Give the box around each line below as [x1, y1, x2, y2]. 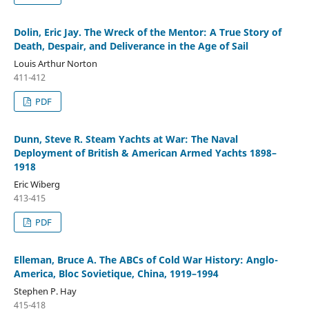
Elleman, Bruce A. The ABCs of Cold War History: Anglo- [13, 252, 278, 266]
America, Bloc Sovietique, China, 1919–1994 [13, 266, 219, 280]
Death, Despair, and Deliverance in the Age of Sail [13, 39, 248, 52]
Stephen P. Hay [13, 284, 77, 297]
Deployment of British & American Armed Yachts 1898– [13, 146, 277, 159]
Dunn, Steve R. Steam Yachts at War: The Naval [13, 132, 238, 146]
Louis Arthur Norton [13, 57, 97, 70]
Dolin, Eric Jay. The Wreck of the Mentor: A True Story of [13, 25, 281, 39]
